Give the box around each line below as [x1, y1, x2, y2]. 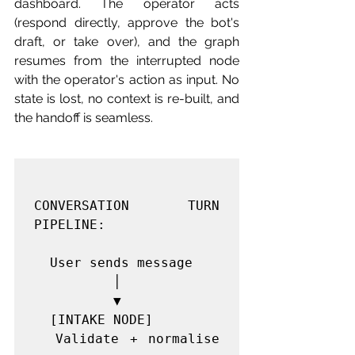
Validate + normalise [34, 331, 55, 346]
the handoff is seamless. [14, 110, 153, 125]
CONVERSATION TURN [34, 198, 219, 213]
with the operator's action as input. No [14, 72, 239, 87]
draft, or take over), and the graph [14, 34, 239, 49]
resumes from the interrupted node [14, 53, 239, 68]
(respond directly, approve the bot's [14, 15, 239, 30]
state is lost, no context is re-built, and [14, 91, 239, 106]
